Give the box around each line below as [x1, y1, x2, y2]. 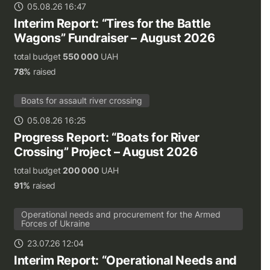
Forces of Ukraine [21, 218, 90, 229]
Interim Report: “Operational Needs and [14, 253, 237, 268]
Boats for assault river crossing [21, 95, 142, 106]
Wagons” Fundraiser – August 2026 [14, 31, 215, 46]
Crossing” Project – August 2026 [14, 145, 198, 160]
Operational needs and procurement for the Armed [21, 209, 221, 220]
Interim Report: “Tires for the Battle [14, 16, 211, 31]
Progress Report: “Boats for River [14, 130, 199, 145]
